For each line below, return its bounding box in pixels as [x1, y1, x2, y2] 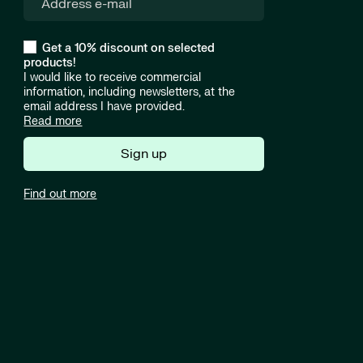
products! [23, 56, 77, 70]
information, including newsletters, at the [23, 85, 236, 100]
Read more [23, 114, 83, 129]
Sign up [121, 146, 168, 163]
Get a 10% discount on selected [42, 41, 216, 56]
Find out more [23, 187, 97, 202]
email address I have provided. [23, 100, 186, 114]
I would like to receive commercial [23, 70, 202, 85]
